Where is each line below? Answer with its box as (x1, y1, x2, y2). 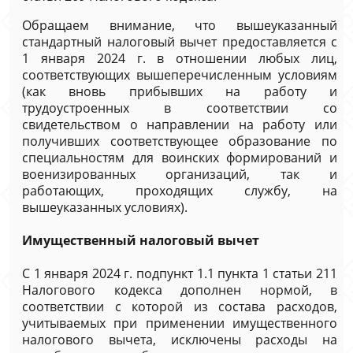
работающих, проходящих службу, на (22, 182, 337, 199)
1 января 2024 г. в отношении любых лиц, (22, 50, 337, 67)
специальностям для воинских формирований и (22, 149, 337, 166)
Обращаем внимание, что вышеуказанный (22, 17, 337, 34)
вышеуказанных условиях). (22, 199, 188, 216)
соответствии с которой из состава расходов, (22, 298, 337, 315)
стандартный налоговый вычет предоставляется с (22, 33, 337, 50)
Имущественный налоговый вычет (22, 232, 259, 249)
